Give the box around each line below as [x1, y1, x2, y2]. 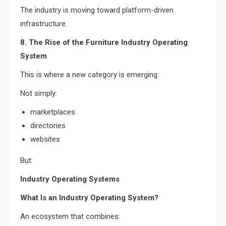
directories [30, 121, 66, 130]
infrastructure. [20, 19, 67, 28]
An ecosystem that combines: [20, 211, 120, 221]
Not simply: [20, 88, 57, 98]
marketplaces [30, 107, 75, 117]
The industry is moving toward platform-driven [20, 5, 174, 15]
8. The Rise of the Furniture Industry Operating [20, 37, 188, 47]
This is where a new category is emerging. [20, 70, 159, 79]
